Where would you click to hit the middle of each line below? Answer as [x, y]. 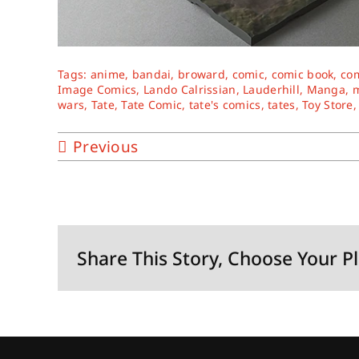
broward [201, 75]
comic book [303, 75]
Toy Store [328, 105]
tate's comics [225, 105]
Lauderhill [271, 90]
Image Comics [97, 90]
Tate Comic [152, 105]
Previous [105, 147]
